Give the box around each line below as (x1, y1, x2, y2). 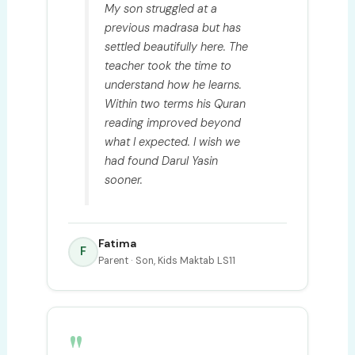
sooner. (105, 172, 143, 187)
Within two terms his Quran (105, 96, 246, 111)
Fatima (97, 235, 136, 250)
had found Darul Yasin (105, 153, 219, 168)
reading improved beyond (105, 115, 242, 130)
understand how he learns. (105, 77, 242, 92)
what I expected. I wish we (105, 134, 241, 149)
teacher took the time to (105, 58, 232, 73)
